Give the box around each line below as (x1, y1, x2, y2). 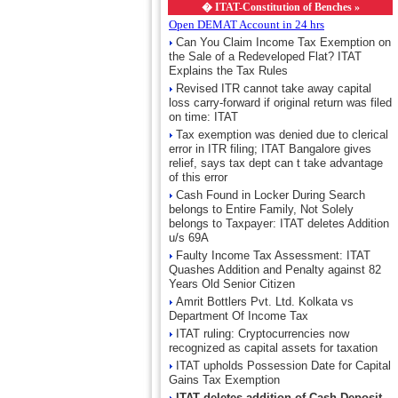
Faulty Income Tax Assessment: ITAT (176, 249, 370, 262)
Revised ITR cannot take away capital (176, 82, 371, 95)
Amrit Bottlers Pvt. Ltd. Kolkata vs (176, 295, 354, 308)
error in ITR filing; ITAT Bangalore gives (169, 142, 371, 155)
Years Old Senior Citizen (169, 277, 295, 291)
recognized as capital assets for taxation (169, 341, 378, 354)
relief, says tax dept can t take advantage (169, 156, 383, 170)
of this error (169, 171, 227, 184)
